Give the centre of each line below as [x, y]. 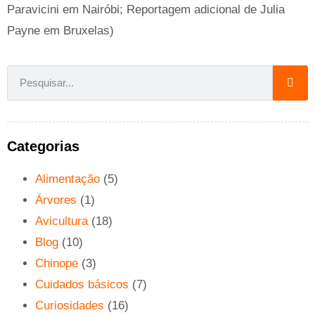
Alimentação [67, 179]
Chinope [57, 264]
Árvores [56, 200]
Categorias [43, 147]
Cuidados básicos [82, 285]
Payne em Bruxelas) [60, 30]
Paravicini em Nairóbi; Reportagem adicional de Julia [146, 9]
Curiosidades [70, 306]
